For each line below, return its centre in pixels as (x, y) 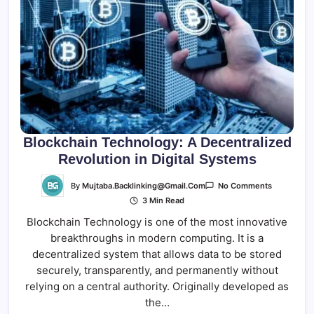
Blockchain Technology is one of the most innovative (157, 221)
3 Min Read (162, 201)
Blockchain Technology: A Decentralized (157, 143)
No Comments (245, 186)
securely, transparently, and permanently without (157, 270)
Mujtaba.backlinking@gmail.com (144, 185)
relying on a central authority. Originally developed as (157, 286)
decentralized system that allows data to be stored (157, 254)
